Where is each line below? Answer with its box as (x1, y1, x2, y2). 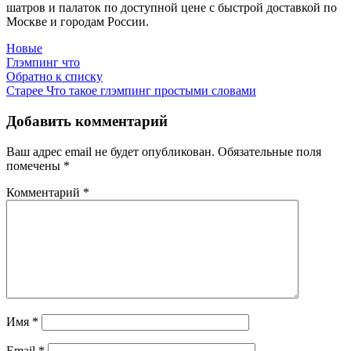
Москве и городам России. (6, 15, 149, 29)
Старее (6, 84, 43, 98)
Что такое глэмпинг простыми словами (46, 84, 256, 98)
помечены (6, 158, 63, 172)
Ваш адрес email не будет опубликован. (6, 144, 215, 158)
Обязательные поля (218, 144, 321, 158)
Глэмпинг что (6, 56, 80, 70)
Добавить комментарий (6, 113, 168, 130)
